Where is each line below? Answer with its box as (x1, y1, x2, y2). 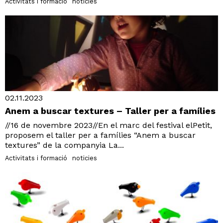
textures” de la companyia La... (5, 140, 124, 150)
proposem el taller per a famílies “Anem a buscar (5, 130, 196, 140)
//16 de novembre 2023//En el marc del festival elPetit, (5, 120, 212, 130)
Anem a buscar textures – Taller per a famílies (5, 105, 216, 116)
